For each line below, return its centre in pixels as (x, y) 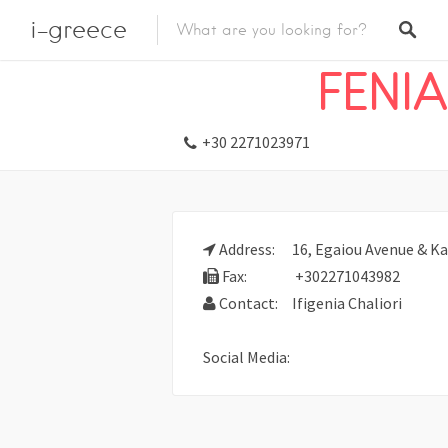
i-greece (78, 29)
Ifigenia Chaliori (345, 303)
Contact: (248, 303)
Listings (199, 36)
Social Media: (246, 357)
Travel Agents (355, 36)
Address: (247, 249)
